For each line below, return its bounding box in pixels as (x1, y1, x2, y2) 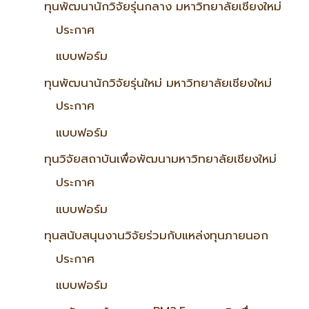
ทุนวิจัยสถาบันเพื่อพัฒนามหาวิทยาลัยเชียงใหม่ (44, 150, 277, 168)
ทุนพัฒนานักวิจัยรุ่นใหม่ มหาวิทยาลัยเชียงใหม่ (44, 73, 272, 92)
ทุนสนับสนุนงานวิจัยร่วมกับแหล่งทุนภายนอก (44, 226, 268, 245)
